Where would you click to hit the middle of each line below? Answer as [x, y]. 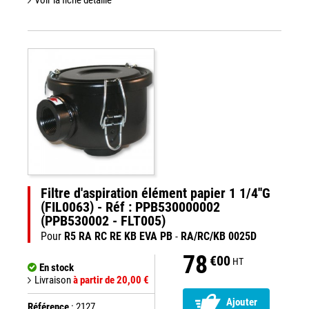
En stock [57, 268]
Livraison [54, 280]
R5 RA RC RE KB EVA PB [118, 236]
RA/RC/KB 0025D [219, 236]
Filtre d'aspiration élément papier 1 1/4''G [156, 193]
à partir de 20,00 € [111, 280]
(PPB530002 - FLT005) [103, 221]
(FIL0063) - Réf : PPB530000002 [130, 207]
